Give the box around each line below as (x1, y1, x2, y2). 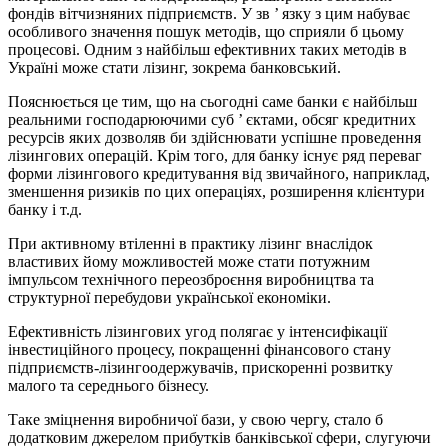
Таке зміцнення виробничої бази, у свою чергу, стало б (8, 411, 383, 429)
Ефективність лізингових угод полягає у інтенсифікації (8, 323, 387, 341)
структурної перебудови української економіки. (8, 289, 331, 307)
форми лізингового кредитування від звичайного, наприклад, (8, 165, 430, 183)
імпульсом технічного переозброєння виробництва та (8, 271, 374, 289)
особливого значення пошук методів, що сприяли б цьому (8, 23, 404, 41)
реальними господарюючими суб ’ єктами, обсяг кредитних (8, 111, 416, 129)
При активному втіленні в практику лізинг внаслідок (8, 235, 373, 253)
